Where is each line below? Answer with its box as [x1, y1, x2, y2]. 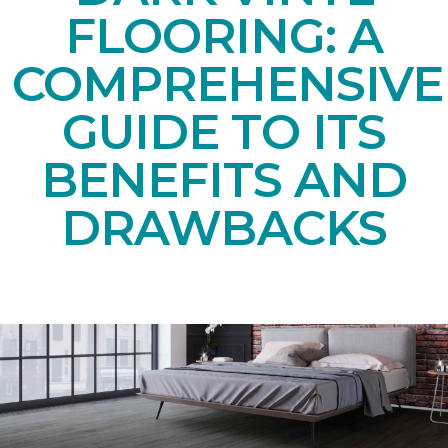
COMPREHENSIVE [12, 54, 444, 113]
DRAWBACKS [61, 198, 387, 257]
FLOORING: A [64, 6, 384, 65]
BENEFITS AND [40, 150, 408, 209]
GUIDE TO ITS [61, 102, 387, 161]
